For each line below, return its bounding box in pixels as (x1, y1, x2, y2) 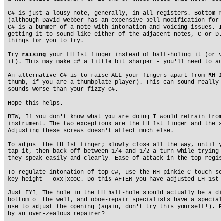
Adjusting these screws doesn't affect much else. (8, 127, 174, 134)
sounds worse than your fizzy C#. (8, 86, 118, 93)
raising (22, 51, 46, 58)
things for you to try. (8, 37, 84, 44)
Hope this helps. (8, 100, 63, 107)
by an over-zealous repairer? (8, 210, 105, 217)
